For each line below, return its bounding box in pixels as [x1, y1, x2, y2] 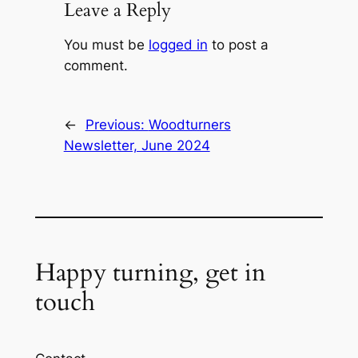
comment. [63, 57, 128, 74]
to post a [207, 36, 268, 53]
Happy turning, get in [34, 255, 266, 289]
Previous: [85, 116, 149, 133]
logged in [148, 36, 208, 53]
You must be [63, 36, 149, 53]
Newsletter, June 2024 [63, 137, 210, 153]
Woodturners [148, 116, 231, 133]
